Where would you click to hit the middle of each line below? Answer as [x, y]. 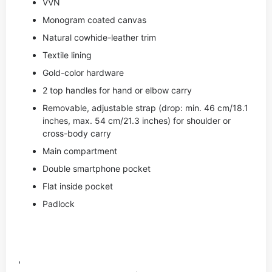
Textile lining [67, 55]
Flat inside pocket [78, 186]
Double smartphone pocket [97, 168]
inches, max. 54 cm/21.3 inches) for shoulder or [137, 121]
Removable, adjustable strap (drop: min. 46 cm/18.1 [145, 108]
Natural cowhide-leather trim [99, 37]
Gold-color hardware [83, 73]
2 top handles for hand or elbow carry [117, 90]
